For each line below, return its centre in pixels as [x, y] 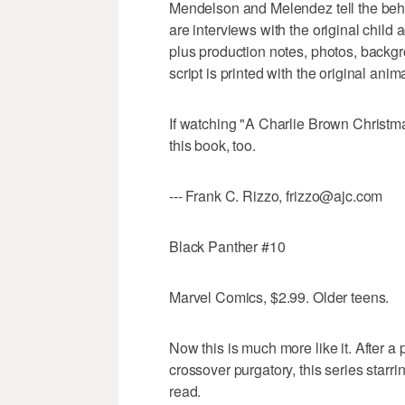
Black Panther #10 [227, 247]
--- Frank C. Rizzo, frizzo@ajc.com [276, 196]
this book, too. [212, 146]
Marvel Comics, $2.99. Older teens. [279, 297]
